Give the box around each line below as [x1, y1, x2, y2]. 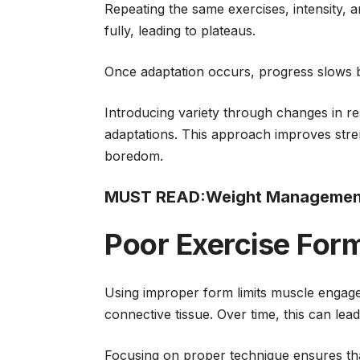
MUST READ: [104, 187, 206, 207]
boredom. [104, 148, 163, 164]
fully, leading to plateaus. [104, 22, 260, 39]
